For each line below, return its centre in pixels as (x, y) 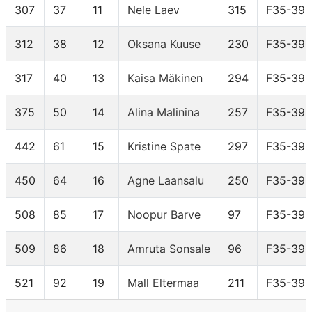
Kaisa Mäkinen (165, 78)
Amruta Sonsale (169, 249)
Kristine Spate (164, 147)
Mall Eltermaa (163, 283)
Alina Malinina (164, 112)
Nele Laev (154, 10)
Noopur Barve (164, 215)
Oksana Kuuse (164, 44)
